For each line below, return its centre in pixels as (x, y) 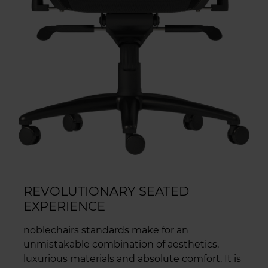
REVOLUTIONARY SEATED (106, 191)
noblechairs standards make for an (106, 230)
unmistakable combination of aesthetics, (121, 245)
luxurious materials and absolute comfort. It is (132, 259)
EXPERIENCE (64, 206)
